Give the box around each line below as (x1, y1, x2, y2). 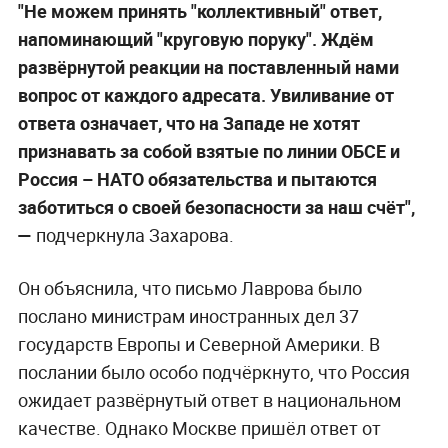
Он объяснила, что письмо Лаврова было (17, 276, 362, 301)
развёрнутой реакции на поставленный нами (17, 55, 399, 80)
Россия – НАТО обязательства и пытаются (17, 167, 377, 192)
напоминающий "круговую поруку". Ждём (17, 27, 374, 52)
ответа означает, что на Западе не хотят (17, 111, 360, 136)
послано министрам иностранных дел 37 (17, 304, 359, 329)
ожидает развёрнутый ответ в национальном (17, 388, 401, 413)
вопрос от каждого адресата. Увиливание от (17, 83, 394, 108)
